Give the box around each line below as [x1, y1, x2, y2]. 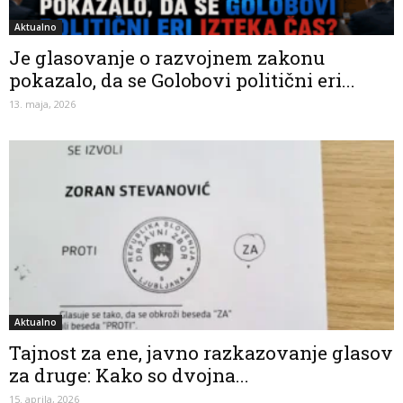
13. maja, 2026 [9, 96, 76, 111]
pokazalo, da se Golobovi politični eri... [9, 67, 355, 93]
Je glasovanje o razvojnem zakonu [9, 44, 325, 70]
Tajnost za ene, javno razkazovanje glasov [9, 340, 393, 366]
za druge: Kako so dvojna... [9, 363, 249, 389]
